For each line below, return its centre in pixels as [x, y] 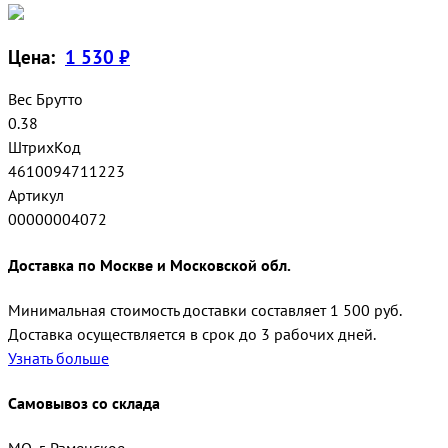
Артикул [36, 195]
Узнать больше [58, 357]
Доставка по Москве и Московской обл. [149, 264]
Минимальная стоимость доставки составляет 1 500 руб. [205, 309]
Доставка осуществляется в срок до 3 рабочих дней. [192, 333]
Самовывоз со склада [84, 403]
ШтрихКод [44, 147]
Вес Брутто [45, 99]
